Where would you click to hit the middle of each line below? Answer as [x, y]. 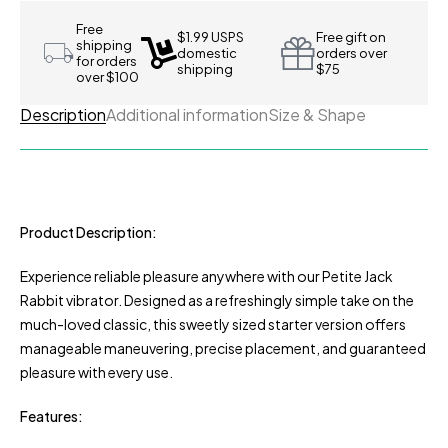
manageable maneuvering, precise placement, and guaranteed [223, 348]
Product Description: [88, 232]
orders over [352, 53]
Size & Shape [317, 114]
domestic [207, 53]
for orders [106, 61]
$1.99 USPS [211, 37]
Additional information [187, 114]
